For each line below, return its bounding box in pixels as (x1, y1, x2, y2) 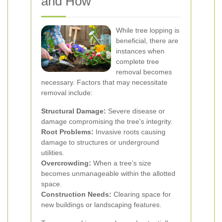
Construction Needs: (41, 190, 111, 198)
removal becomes (116, 68, 172, 76)
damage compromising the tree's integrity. (41, 117, 172, 125)
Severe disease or (106, 107, 165, 115)
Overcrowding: (41, 159, 91, 167)
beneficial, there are (116, 37, 178, 45)
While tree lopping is (116, 26, 179, 34)
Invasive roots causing (94, 128, 166, 136)
